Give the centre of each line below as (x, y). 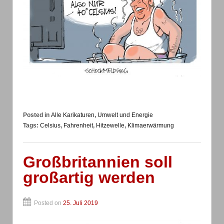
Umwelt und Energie (125, 115)
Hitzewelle (110, 126)
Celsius (50, 126)
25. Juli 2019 (80, 203)
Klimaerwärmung (151, 126)
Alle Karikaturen (73, 115)
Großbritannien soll (98, 162)
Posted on (48, 203)
